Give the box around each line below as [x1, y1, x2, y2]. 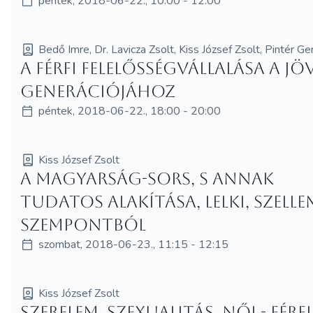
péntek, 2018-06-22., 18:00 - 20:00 [38, 103, 221, 119]
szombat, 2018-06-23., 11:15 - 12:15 [38, 236, 229, 252]
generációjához [20, 81, 176, 101]
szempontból [20, 214, 147, 235]
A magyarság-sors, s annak [20, 168, 275, 189]
